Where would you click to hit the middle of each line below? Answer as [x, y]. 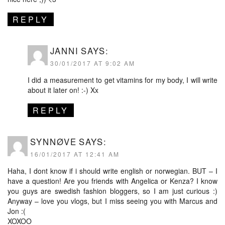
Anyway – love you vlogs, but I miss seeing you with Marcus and [113, 201]
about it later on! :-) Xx [63, 90]
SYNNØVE [53, 142]
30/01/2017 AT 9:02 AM [93, 63]
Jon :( [17, 211]
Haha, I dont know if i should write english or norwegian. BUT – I [113, 171]
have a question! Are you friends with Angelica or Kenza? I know [113, 181]
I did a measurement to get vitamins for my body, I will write [123, 80]
